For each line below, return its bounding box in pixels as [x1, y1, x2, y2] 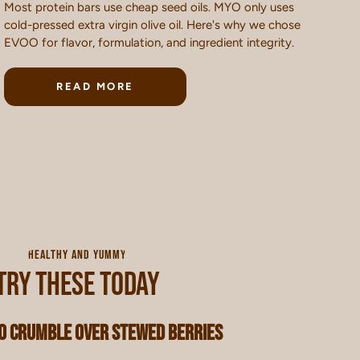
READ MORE [56, 80, 134, 92]
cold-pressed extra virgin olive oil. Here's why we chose [4, 17, 301, 32]
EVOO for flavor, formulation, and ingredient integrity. [4, 35, 295, 50]
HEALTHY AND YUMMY [28, 247, 126, 263]
